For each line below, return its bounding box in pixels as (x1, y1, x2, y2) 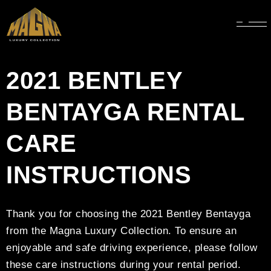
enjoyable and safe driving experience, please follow (6, 242, 257, 253)
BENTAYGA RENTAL (6, 99, 244, 125)
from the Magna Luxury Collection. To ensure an (6, 225, 237, 237)
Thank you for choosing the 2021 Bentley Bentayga (6, 208, 250, 220)
